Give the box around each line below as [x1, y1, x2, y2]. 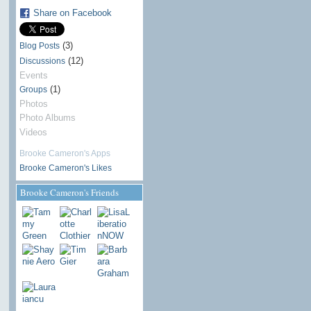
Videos [19, 126, 47, 137]
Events [19, 69, 48, 81]
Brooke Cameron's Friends [19, 186, 119, 199]
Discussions [19, 56, 65, 66]
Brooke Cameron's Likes [19, 163, 112, 174]
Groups [19, 85, 47, 94]
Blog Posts [19, 41, 60, 51]
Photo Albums [19, 112, 76, 124]
